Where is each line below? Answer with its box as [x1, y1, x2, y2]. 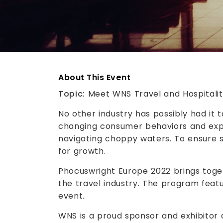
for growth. [58, 145, 106, 157]
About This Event [58, 72, 131, 83]
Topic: [58, 88, 86, 100]
